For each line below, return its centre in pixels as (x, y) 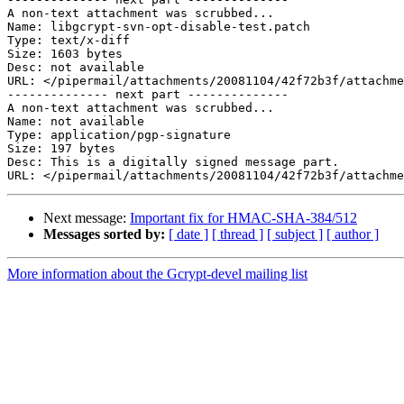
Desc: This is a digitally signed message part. (173, 162)
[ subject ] (295, 234)
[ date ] (188, 234)
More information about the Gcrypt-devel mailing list (157, 274)
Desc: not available (76, 68)
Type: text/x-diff (69, 41)
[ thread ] (238, 234)
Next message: (87, 218)
